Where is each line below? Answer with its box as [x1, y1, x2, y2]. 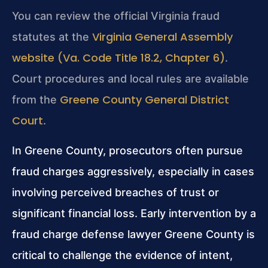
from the [12, 93, 60, 106]
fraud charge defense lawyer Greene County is [12, 227, 255, 240]
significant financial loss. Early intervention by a [12, 206, 256, 220]
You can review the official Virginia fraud [12, 10, 220, 23]
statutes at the [12, 31, 92, 44]
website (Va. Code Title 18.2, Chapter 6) [12, 50, 225, 66]
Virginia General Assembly [92, 29, 233, 45]
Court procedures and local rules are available [12, 72, 249, 86]
